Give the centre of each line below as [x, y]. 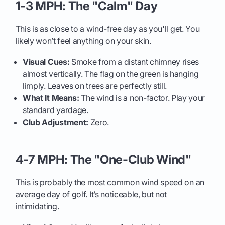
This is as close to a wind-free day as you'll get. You [107, 28]
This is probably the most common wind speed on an [110, 182]
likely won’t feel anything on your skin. [83, 40]
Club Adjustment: [55, 122]
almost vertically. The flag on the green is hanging [111, 74]
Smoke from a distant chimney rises [134, 62]
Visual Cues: [46, 62]
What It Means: [51, 98]
